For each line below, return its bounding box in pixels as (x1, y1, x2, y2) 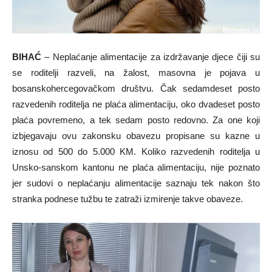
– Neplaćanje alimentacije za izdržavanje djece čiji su (41, 52, 260, 63)
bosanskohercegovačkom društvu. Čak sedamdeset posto (12, 83, 260, 94)
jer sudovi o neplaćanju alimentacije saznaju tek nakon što (12, 178, 260, 189)
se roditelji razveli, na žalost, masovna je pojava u (12, 67, 260, 78)
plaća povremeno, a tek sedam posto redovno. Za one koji (12, 115, 260, 126)
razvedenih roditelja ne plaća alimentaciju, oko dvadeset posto (12, 99, 260, 110)
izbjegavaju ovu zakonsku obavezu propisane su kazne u (12, 131, 260, 141)
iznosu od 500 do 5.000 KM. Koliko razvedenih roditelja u (12, 146, 260, 157)
